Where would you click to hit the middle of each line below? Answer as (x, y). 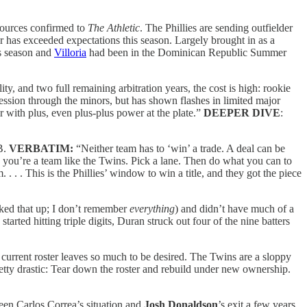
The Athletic (114, 27)
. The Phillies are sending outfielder (216, 27)
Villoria (70, 52)
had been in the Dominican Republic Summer (186, 52)
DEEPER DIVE (242, 112)
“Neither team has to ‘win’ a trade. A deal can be (179, 148)
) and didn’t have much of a (234, 208)
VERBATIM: (41, 148)
